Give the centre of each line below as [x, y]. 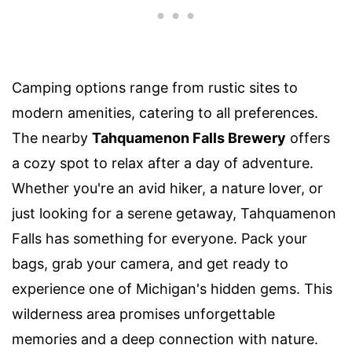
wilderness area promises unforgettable [143, 314]
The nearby [52, 138]
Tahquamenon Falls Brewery [189, 138]
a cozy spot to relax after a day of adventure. [163, 163]
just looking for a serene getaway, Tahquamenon [174, 214]
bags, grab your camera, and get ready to [150, 264]
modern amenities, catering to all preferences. [165, 113]
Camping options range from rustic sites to [155, 88]
